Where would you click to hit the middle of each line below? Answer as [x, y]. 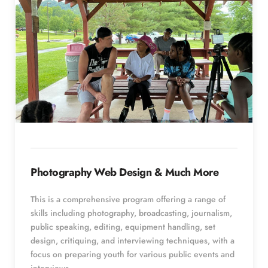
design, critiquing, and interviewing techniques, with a [133, 240]
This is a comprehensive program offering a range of [128, 199]
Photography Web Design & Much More [124, 172]
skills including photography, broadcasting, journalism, [131, 213]
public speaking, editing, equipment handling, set [123, 226]
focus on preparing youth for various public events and [133, 254]
